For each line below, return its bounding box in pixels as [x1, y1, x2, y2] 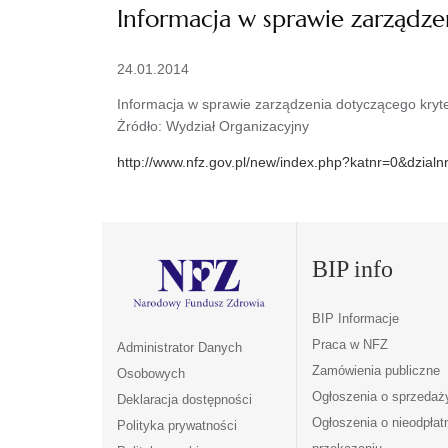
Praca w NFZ [311, 336, 388, 352]
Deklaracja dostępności [117, 392, 252, 408]
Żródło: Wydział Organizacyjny [117, 117, 309, 134]
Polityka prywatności [117, 418, 237, 434]
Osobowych [117, 366, 185, 382]
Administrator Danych [117, 340, 242, 356]
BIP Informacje [311, 310, 399, 326]
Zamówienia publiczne [311, 362, 440, 378]
